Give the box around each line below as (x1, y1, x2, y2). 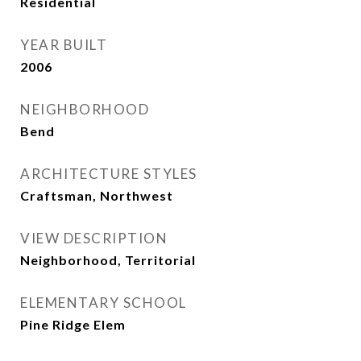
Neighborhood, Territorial (20, 252, 196, 268)
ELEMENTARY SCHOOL (20, 294, 187, 311)
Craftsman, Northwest (20, 188, 173, 203)
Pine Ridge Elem (20, 317, 126, 332)
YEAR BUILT (20, 36, 107, 53)
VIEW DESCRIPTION (20, 230, 168, 247)
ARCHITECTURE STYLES (20, 165, 197, 182)
